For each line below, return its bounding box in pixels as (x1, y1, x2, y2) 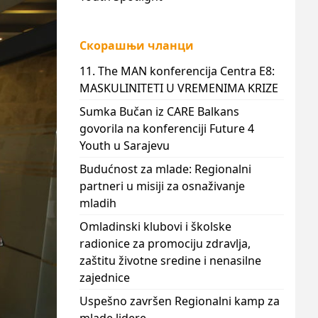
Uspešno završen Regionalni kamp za (79, 293, 280, 309)
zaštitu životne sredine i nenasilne (79, 253, 261, 268)
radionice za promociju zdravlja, (79, 236, 251, 251)
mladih (79, 195, 116, 211)
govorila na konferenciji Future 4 (79, 121, 254, 136)
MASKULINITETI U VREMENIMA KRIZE (79, 80, 278, 96)
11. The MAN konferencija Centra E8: (79, 63, 275, 79)
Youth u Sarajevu (79, 138, 170, 153)
